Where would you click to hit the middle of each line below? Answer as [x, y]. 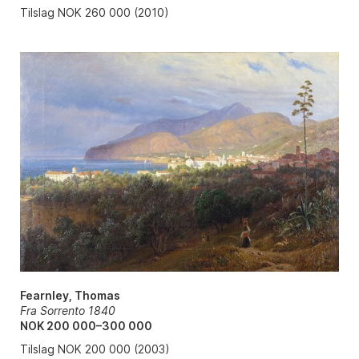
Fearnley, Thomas [70, 296]
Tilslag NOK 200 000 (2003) [95, 349]
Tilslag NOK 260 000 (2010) [94, 12]
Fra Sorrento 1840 [67, 311]
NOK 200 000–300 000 [86, 326]
